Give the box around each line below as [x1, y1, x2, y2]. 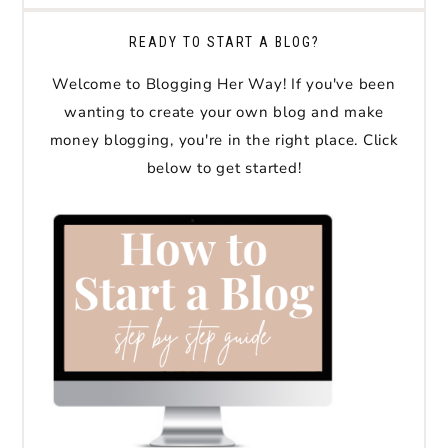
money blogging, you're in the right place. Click [49, 130, 399, 151]
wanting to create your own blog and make [64, 102, 384, 123]
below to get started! [146, 158, 302, 179]
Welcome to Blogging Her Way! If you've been [52, 74, 396, 95]
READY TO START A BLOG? [128, 34, 320, 51]
